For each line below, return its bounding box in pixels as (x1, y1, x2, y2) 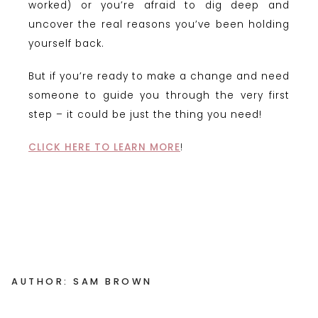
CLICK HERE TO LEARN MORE (28, 140, 180, 154)
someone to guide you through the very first (28, 88, 290, 102)
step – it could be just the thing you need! (28, 107, 262, 121)
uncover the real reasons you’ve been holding (28, 17, 290, 31)
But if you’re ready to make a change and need (28, 69, 290, 83)
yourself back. (28, 36, 104, 50)
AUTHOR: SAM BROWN (11, 275, 153, 287)
